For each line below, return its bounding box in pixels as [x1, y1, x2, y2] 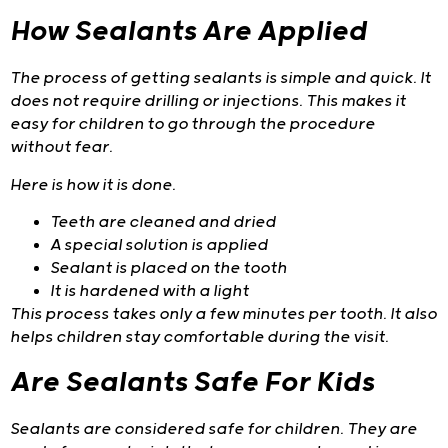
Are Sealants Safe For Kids [10, 366, 374, 399]
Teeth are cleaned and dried [50, 213, 276, 233]
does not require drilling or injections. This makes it [10, 92, 406, 112]
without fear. [10, 138, 113, 158]
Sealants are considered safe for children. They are [10, 419, 417, 439]
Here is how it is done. [10, 175, 176, 195]
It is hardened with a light [50, 282, 249, 302]
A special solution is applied [50, 236, 268, 256]
